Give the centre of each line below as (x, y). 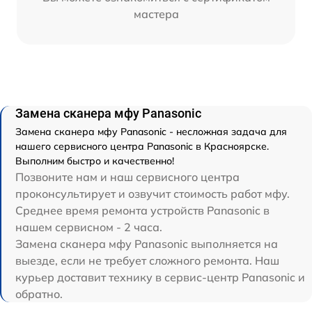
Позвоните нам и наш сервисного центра (127, 177)
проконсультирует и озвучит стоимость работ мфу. (153, 193)
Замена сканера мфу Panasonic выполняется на (147, 243)
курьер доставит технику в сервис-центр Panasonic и (160, 277)
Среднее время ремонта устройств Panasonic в (142, 210)
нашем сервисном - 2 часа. (89, 227)
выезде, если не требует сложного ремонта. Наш (147, 260)
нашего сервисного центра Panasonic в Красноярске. (142, 146)
